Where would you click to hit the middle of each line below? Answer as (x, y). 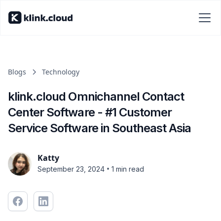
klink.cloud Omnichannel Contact (96, 96)
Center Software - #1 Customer (90, 112)
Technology (61, 72)
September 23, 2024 (71, 169)
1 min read (128, 169)
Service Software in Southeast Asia (100, 128)
